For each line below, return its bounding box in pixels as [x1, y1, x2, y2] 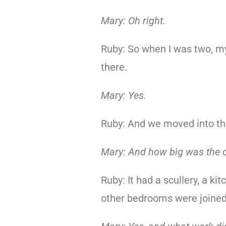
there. [100, 61, 127, 73]
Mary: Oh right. [100, 15, 165, 27]
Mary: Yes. [100, 89, 146, 101]
